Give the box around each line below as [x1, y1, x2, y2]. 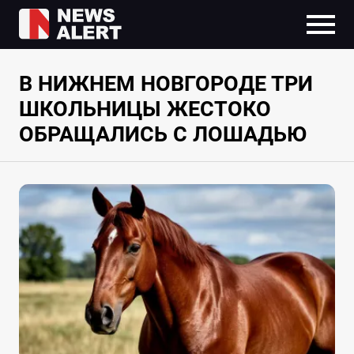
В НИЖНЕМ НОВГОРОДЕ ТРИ [18, 71, 313, 97]
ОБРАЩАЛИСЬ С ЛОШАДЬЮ [18, 122, 307, 148]
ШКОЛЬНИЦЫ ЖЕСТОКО [18, 96, 271, 122]
